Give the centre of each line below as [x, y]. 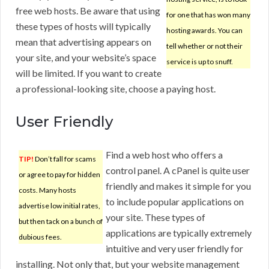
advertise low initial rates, [59, 206]
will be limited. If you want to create [89, 73]
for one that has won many [208, 15]
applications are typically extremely [179, 233]
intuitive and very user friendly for [174, 249]
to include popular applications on [175, 202]
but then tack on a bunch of [61, 222]
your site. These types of [156, 217]
